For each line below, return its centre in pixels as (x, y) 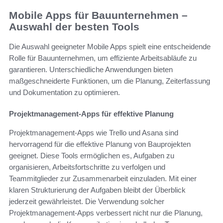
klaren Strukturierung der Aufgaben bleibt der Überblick (97, 190)
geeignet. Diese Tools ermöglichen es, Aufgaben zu (92, 156)
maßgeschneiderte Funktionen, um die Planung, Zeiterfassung (110, 81)
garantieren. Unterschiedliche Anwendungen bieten (91, 70)
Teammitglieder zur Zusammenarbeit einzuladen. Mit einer (103, 179)
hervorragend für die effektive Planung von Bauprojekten (100, 144)
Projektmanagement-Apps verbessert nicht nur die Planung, (106, 213)
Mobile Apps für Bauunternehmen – (98, 15)
